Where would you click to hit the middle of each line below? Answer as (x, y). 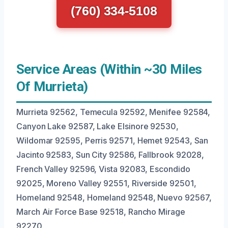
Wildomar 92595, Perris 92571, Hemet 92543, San (112, 140)
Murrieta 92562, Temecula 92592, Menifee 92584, (113, 112)
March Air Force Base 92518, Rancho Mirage (101, 212)
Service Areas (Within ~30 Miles (109, 69)
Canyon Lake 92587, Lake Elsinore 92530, (97, 126)
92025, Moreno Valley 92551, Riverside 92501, (106, 183)
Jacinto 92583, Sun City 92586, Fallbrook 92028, (110, 155)
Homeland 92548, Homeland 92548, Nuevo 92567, (114, 197)
